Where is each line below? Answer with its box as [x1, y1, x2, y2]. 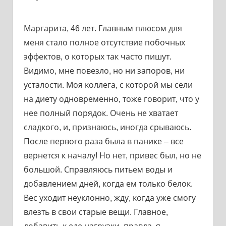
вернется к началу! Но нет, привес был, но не [23, 151, 201, 160]
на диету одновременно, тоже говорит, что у [23, 94, 199, 103]
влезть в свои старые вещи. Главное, [23, 207, 168, 216]
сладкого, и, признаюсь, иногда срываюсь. [23, 123, 191, 132]
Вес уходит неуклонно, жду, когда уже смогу [23, 193, 196, 202]
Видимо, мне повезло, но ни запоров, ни [23, 66, 185, 75]
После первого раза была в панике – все [23, 137, 184, 146]
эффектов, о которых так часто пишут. [23, 52, 172, 61]
